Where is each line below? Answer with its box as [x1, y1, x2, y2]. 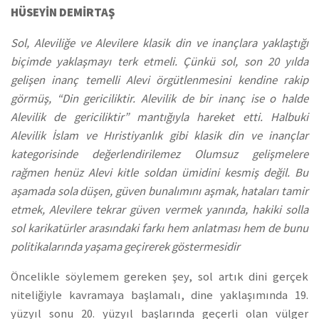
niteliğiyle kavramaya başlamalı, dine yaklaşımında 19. [11, 288, 308, 303]
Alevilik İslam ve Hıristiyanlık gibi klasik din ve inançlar [11, 127, 308, 143]
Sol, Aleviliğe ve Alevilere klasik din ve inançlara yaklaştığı [11, 35, 308, 51]
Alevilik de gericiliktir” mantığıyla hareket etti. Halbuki [11, 109, 308, 125]
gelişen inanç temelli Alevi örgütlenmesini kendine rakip [11, 72, 308, 88]
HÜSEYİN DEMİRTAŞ [11, 4, 115, 20]
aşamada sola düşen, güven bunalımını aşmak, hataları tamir [11, 183, 308, 199]
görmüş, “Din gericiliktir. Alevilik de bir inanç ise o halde [11, 90, 308, 106]
